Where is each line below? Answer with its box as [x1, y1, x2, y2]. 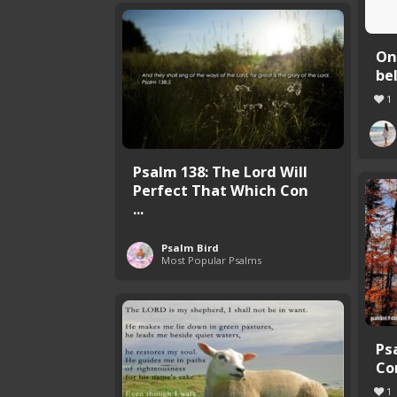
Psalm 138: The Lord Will [133, 161, 307, 183]
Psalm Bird [161, 241, 219, 255]
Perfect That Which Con [133, 180, 308, 201]
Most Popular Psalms [161, 253, 261, 268]
